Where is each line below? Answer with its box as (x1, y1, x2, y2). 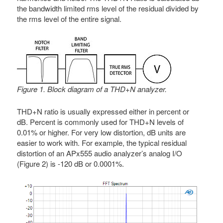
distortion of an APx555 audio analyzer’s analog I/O (17, 148, 183, 159)
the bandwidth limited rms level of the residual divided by (17, 3, 199, 14)
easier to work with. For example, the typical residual (17, 137, 187, 148)
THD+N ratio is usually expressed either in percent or (17, 106, 190, 117)
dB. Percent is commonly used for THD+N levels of (17, 116, 184, 127)
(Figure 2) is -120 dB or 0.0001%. (17, 158, 124, 169)
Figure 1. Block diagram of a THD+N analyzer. (17, 83, 167, 94)
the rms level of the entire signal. (17, 13, 122, 24)
